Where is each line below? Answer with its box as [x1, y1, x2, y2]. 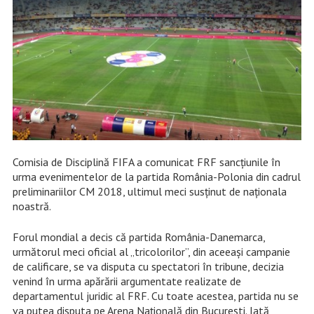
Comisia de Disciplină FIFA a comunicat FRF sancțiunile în [12, 155, 280, 170]
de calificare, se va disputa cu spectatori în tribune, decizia [12, 259, 284, 274]
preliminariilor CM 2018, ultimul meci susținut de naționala [12, 184, 287, 199]
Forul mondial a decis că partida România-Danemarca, [12, 230, 265, 245]
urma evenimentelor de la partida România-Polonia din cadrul [12, 170, 301, 184]
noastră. [12, 199, 51, 214]
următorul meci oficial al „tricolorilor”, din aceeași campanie [12, 245, 290, 259]
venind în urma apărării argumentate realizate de [12, 274, 241, 289]
